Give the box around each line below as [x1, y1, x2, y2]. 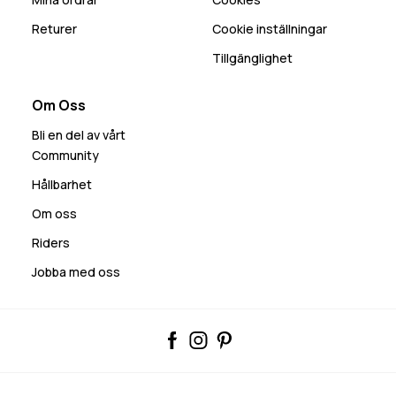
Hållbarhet [32, 175, 92, 193]
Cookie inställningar [212, 19, 327, 37]
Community [32, 146, 99, 164]
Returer [32, 19, 77, 37]
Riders [32, 233, 70, 251]
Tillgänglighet [212, 49, 293, 66]
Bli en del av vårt [32, 126, 126, 143]
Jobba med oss [32, 263, 120, 280]
